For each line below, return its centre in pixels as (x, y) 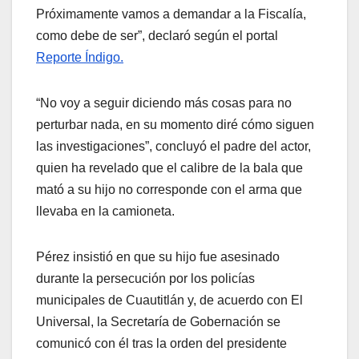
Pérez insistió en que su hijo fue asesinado (158, 257)
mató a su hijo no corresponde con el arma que (169, 190)
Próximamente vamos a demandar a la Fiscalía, (171, 14)
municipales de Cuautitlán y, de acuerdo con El (169, 301)
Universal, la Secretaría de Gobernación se (158, 322)
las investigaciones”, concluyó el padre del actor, (173, 147)
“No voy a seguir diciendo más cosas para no (164, 103)
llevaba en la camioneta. (105, 212)
